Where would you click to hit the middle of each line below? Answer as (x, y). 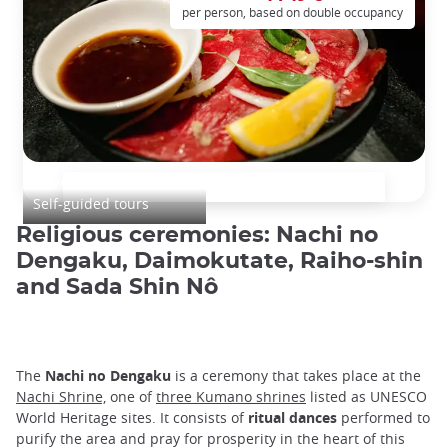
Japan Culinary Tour (107, 181)
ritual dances (292, 418)
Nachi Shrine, (61, 397)
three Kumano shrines (231, 397)
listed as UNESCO (366, 397)
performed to (383, 418)
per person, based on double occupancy (292, 12)
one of (131, 397)
